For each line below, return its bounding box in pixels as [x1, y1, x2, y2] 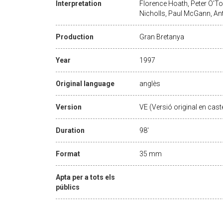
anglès [139, 79, 160, 88]
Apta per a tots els [56, 173, 115, 181]
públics [56, 183, 80, 191]
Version [56, 103, 82, 111]
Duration [56, 126, 85, 134]
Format [56, 149, 80, 158]
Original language [56, 79, 114, 88]
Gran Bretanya [139, 32, 184, 41]
